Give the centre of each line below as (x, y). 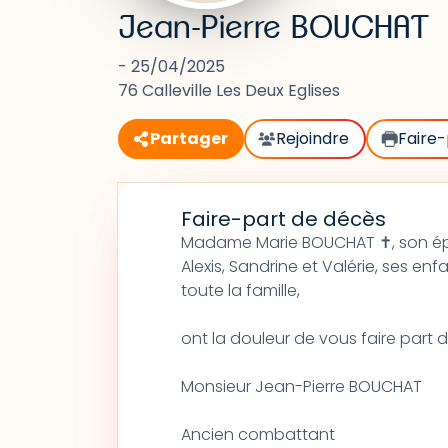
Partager (189, 138)
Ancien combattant (257, 434)
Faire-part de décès (283, 219)
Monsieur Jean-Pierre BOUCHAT (303, 386)
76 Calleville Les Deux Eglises (229, 90)
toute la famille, (242, 290)
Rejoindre (313, 138)
